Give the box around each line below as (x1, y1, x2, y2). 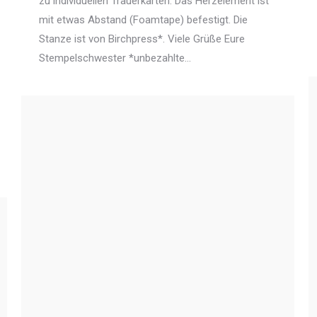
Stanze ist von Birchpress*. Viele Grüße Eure (39, 32, 245, 45)
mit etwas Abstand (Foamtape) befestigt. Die (39, 13, 248, 26)
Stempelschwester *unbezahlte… (39, 51, 191, 64)
